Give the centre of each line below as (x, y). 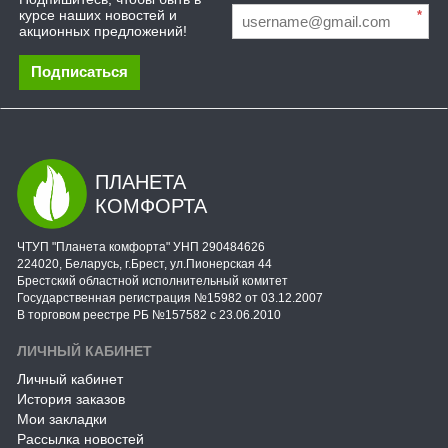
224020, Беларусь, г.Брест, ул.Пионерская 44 (144, 264)
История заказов (71, 399)
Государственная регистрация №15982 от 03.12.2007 (170, 298)
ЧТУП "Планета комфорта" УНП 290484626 (141, 247)
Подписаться (79, 71)
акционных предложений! (103, 31)
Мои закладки (62, 419)
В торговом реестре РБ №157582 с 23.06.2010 (149, 315)
